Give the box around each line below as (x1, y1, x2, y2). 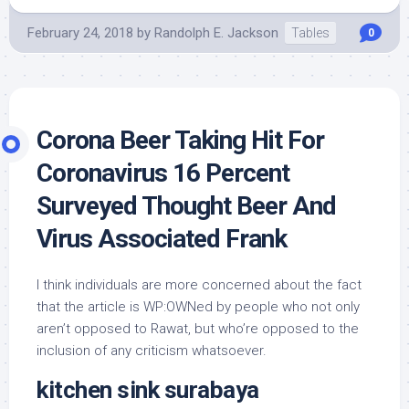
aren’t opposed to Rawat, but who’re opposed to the (37, 320, 359, 338)
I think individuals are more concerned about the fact (37, 277, 362, 294)
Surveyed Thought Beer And (37, 191, 336, 222)
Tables (291, 26, 330, 41)
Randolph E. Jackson (154, 25, 278, 42)
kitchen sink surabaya (37, 376, 259, 404)
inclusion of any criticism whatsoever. (37, 342, 267, 360)
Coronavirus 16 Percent (37, 158, 289, 189)
